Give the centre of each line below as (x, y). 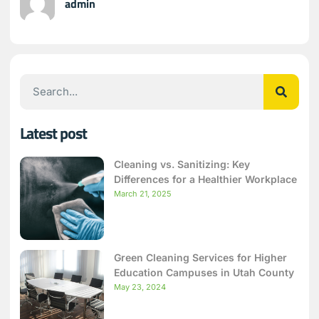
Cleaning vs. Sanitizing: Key (182, 164)
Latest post (53, 133)
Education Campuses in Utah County (204, 273)
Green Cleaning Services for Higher (200, 258)
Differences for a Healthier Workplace (205, 179)
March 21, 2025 (142, 193)
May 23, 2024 (140, 287)
